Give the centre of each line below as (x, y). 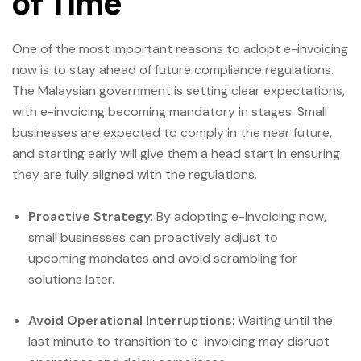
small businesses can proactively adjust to (153, 238)
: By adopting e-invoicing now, (239, 217)
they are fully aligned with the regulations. (135, 175)
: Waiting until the (282, 321)
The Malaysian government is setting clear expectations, (178, 91)
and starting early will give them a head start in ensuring (176, 154)
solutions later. (71, 280)
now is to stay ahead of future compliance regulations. (173, 70)
